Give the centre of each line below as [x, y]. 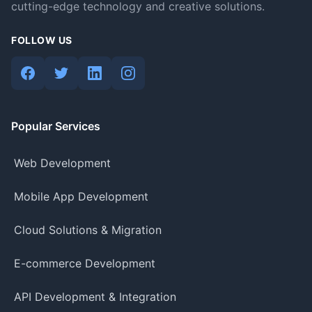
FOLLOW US [42, 40]
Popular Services [56, 126]
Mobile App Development [81, 196]
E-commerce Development [85, 263]
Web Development [62, 163]
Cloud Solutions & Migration [88, 230]
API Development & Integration [95, 297]
